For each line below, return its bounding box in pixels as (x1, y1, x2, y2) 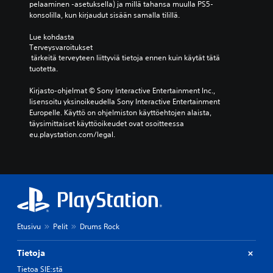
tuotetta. (29, 63, 58, 74)
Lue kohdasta (29, 32, 76, 43)
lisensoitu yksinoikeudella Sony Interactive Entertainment (29, 96, 220, 107)
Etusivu (17, 221, 41, 232)
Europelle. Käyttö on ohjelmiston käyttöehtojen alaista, (29, 107, 211, 118)
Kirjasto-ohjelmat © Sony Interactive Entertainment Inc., (29, 85, 215, 96)
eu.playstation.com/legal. (29, 129, 115, 140)
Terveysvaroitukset (29, 42, 93, 53)
